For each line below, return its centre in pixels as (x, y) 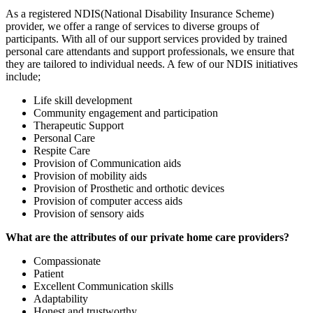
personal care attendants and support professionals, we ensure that (150, 52)
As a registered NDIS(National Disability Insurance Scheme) (140, 14)
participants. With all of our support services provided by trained (146, 39)
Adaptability (61, 299)
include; (23, 77)
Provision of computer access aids (108, 201)
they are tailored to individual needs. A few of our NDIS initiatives (152, 64)
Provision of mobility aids (90, 176)
